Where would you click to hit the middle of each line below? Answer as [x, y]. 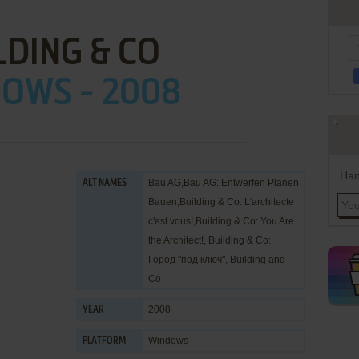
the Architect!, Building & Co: [210, 240]
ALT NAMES [105, 184]
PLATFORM [104, 341]
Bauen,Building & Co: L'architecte [221, 202]
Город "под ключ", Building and [217, 260]
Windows [168, 341]
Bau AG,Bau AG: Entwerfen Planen [224, 183]
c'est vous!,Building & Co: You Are [221, 221]
